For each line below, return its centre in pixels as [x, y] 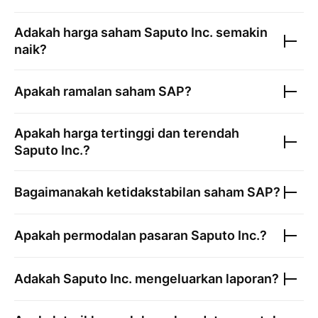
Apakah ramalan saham [86, 91]
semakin [240, 32]
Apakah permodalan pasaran [103, 235]
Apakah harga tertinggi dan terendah [127, 133]
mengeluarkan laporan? [205, 279]
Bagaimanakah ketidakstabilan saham [131, 192]
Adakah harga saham [79, 32]
